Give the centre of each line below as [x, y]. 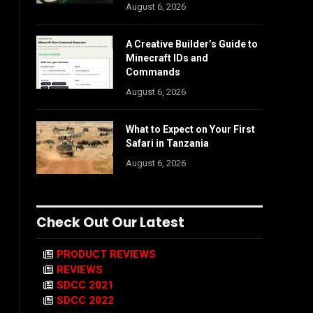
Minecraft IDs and [167, 58]
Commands [153, 72]
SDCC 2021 [85, 285]
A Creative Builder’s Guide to [192, 44]
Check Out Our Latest [110, 223]
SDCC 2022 [85, 300]
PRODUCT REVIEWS [106, 254]
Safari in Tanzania [167, 143]
